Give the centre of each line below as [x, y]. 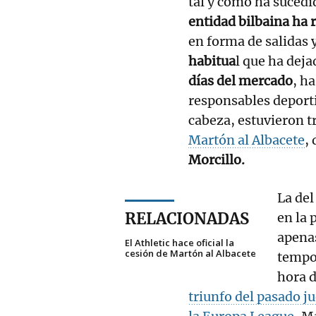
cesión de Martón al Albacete [190, 253]
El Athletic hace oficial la [180, 242]
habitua [212, 61]
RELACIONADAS [187, 218]
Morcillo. [217, 159]
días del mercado [241, 80]
